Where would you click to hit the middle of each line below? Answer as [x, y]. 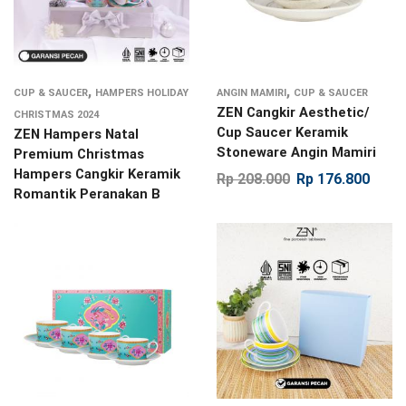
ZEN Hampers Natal [76, 135]
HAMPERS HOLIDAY [142, 93]
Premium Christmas [79, 155]
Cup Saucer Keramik [282, 133]
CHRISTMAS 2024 [56, 115]
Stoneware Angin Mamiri [296, 153]
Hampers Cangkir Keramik [97, 174]
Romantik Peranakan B [87, 194]
